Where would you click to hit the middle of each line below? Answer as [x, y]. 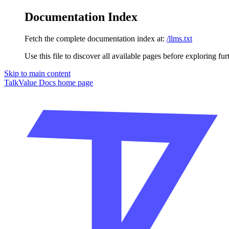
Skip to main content [37, 73]
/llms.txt [179, 38]
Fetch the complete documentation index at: [95, 38]
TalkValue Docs [30, 82]
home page [74, 82]
